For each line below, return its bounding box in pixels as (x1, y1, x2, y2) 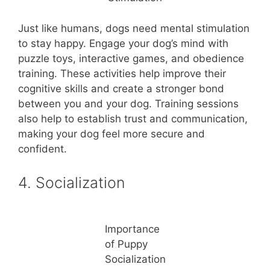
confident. (18, 142, 67, 155)
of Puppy (104, 237, 148, 250)
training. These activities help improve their (18, 67, 226, 80)
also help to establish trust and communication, (18, 112, 248, 125)
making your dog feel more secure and (18, 127, 205, 140)
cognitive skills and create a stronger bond (18, 82, 224, 95)
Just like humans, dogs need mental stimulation (18, 22, 250, 34)
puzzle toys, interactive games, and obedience (18, 52, 244, 64)
